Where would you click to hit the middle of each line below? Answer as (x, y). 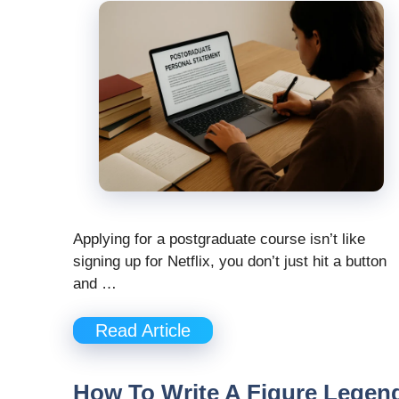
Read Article (143, 331)
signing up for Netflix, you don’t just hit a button (230, 261)
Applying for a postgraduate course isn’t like (219, 239)
